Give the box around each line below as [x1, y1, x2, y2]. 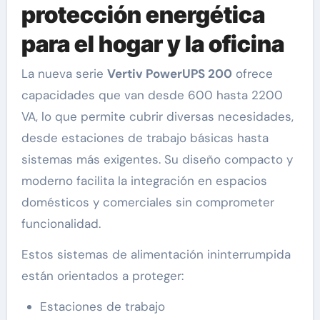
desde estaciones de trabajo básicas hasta [21, 130, 269, 146]
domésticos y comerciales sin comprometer [21, 194, 274, 211]
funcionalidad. [21, 216, 101, 232]
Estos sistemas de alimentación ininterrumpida [21, 246, 291, 263]
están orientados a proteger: [21, 268, 184, 284]
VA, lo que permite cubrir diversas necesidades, [21, 109, 294, 125]
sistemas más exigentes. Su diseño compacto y [21, 151, 293, 168]
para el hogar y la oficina [21, 29, 284, 58]
